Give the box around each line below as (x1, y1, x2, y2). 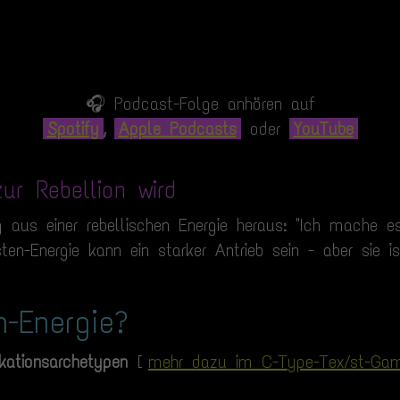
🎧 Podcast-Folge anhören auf (85, 92, 315, 114)
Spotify (46, 117, 99, 139)
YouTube (293, 117, 354, 139)
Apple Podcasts (118, 117, 237, 139)
